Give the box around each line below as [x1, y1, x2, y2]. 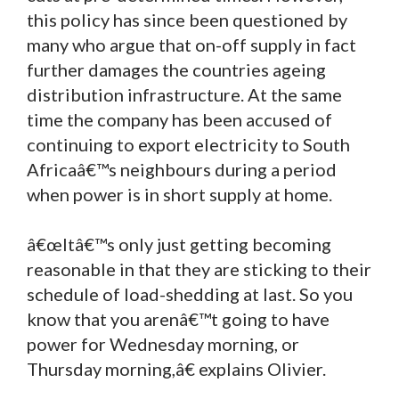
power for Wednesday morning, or [27, 332, 299, 354]
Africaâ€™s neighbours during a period [27, 158, 337, 180]
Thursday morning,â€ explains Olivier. [27, 357, 326, 379]
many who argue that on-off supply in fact [27, 33, 356, 55]
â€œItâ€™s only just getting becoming [27, 232, 331, 255]
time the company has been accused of [27, 108, 332, 130]
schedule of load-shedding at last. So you [27, 282, 353, 305]
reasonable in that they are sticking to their [27, 257, 371, 280]
